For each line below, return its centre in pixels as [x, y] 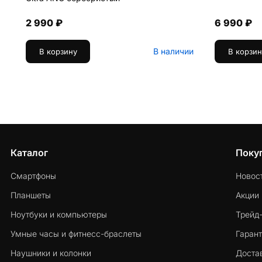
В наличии [173, 51]
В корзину [58, 51]
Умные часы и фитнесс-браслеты [76, 234]
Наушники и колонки [51, 253]
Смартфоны [33, 176]
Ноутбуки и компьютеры [59, 215]
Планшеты [31, 195]
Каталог [29, 153]
